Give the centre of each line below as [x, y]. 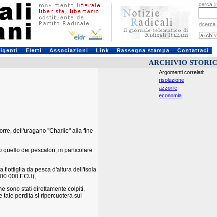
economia [170, 95]
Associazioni [69, 50]
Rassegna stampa [143, 50]
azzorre [168, 88]
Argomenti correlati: [182, 72]
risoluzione [171, 80]
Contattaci [193, 50]
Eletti [33, 50]
